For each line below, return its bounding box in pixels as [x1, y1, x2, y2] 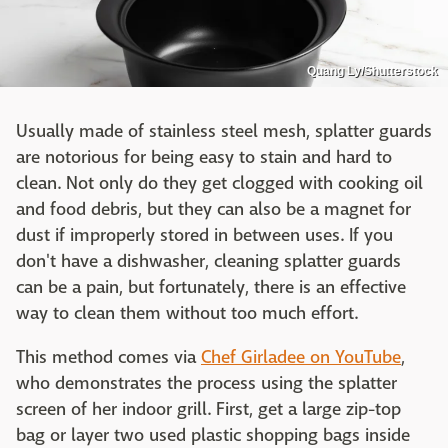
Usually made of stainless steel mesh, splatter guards [16, 119, 432, 143]
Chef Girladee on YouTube [201, 345, 401, 369]
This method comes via [16, 345, 201, 369]
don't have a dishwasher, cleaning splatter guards [16, 249, 401, 273]
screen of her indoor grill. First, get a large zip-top [16, 397, 401, 421]
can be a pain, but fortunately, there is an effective [16, 275, 406, 299]
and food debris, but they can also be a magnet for [16, 197, 411, 221]
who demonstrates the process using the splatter [16, 371, 397, 395]
